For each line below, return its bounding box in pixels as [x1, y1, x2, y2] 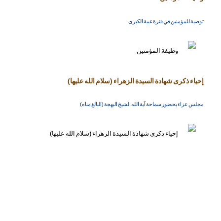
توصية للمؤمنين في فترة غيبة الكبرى [128, 18, 204, 24]
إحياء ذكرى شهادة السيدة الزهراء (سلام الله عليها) [68, 76, 204, 85]
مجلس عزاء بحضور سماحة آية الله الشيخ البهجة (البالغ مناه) [80, 101, 204, 108]
